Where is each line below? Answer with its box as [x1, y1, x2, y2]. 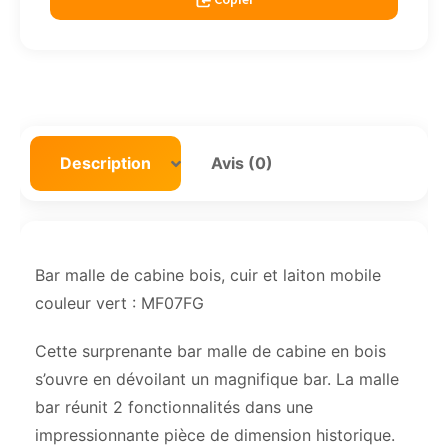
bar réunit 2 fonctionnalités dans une [35, 397, 313, 418]
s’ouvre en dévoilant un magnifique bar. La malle [35, 369, 399, 390]
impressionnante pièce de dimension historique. [35, 425, 395, 446]
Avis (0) [211, 153, 273, 174]
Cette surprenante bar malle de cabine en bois [35, 341, 386, 362]
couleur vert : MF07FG [35, 293, 204, 314]
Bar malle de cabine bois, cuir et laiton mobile [35, 265, 381, 286]
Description [60, 153, 151, 174]
